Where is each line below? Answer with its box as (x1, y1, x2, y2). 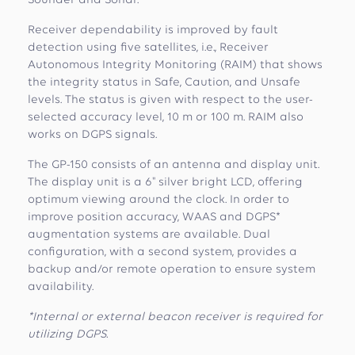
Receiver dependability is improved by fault (28, 25, 278, 36)
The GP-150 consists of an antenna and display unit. (28, 159, 319, 171)
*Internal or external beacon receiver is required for (28, 311, 323, 323)
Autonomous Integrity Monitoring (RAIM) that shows (28, 59, 323, 71)
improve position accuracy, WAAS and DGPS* (28, 212, 281, 223)
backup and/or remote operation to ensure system (28, 264, 315, 276)
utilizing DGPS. (28, 329, 108, 341)
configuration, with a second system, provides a (28, 246, 297, 258)
